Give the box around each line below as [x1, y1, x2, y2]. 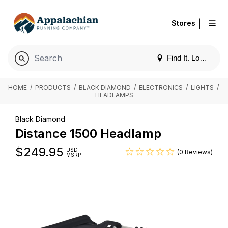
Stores [172, 19, 195, 27]
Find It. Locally [167, 53, 215, 62]
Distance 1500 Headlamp [15, 126, 161, 141]
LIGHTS [190, 83, 214, 92]
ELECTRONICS [138, 83, 183, 92]
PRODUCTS [35, 83, 71, 92]
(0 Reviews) [177, 148, 213, 156]
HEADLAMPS [95, 91, 133, 99]
